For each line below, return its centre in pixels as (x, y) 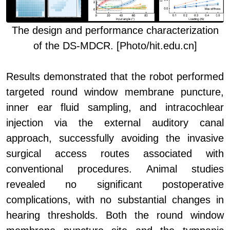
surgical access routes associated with (115, 153)
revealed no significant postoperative (115, 184)
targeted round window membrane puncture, (115, 92)
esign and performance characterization (128, 30)
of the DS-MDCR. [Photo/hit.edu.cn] (115, 45)
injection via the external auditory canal (115, 122)
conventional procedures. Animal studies (115, 169)
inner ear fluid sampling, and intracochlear (115, 107)
